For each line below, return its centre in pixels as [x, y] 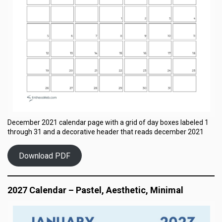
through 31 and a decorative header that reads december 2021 [106, 132]
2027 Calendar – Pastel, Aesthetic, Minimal [95, 190]
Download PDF [44, 156]
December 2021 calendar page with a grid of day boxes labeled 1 [108, 122]
